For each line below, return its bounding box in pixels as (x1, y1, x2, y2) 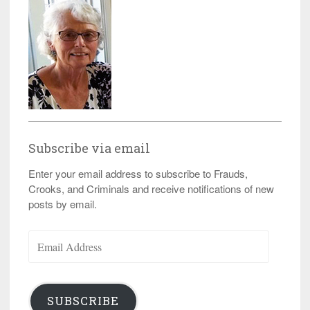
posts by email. (28, 197, 97, 212)
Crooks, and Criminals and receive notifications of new (28, 181, 274, 197)
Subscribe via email (28, 140, 150, 157)
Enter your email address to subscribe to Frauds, (28, 166, 248, 181)
